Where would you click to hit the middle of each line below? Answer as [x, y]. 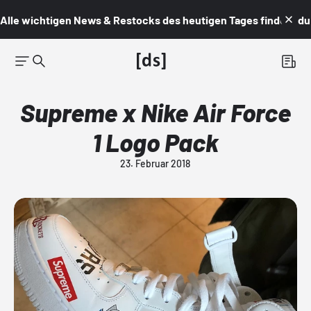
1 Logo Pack [155, 142]
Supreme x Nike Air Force [155, 112]
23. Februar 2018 [155, 163]
